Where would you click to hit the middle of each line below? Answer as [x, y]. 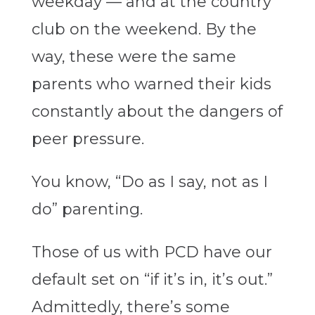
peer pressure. [88, 139]
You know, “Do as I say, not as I [149, 182]
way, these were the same [134, 57]
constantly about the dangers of [157, 112]
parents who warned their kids [151, 84]
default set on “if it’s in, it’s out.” [152, 280]
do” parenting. [87, 210]
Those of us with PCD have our [152, 252]
